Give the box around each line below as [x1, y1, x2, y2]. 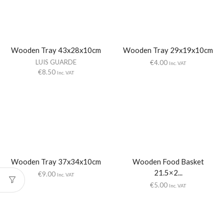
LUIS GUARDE [35, 58, 76, 66]
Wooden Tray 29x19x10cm [123, 45, 213, 55]
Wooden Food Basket [132, 157, 204, 166]
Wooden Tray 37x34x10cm [11, 157, 101, 166]
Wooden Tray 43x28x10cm [11, 45, 101, 55]
